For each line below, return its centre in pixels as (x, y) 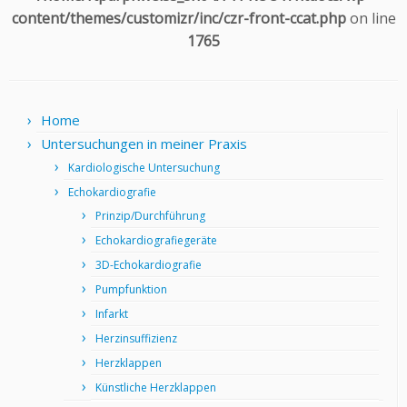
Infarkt (112, 314)
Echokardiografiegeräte (156, 240)
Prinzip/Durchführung (150, 216)
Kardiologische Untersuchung (144, 168)
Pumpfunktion (131, 289)
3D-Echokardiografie (149, 265)
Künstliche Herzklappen (156, 387)
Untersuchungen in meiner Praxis (144, 144)
